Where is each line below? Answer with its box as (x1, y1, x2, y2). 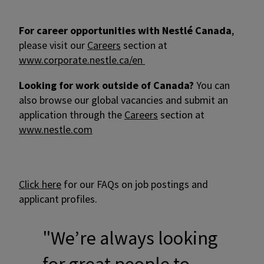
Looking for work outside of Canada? (19, 78, 194, 93)
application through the (19, 108, 124, 122)
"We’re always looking (42, 226, 217, 250)
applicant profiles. (19, 192, 100, 206)
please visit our (19, 38, 87, 52)
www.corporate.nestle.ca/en (19, 53, 145, 67)
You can (194, 78, 230, 93)
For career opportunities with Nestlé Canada (19, 24, 232, 38)
